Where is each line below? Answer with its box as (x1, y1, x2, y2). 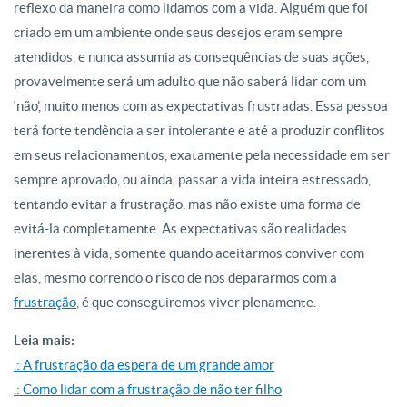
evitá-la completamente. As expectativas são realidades (14, 221, 347, 236)
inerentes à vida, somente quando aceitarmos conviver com (14, 245, 364, 261)
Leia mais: (14, 333, 74, 348)
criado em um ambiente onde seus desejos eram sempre (14, 25, 342, 40)
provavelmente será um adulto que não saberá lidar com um (14, 74, 366, 89)
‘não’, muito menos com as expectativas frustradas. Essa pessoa (14, 98, 388, 114)
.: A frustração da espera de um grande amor (14, 357, 274, 372)
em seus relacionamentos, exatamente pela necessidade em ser (14, 147, 390, 163)
